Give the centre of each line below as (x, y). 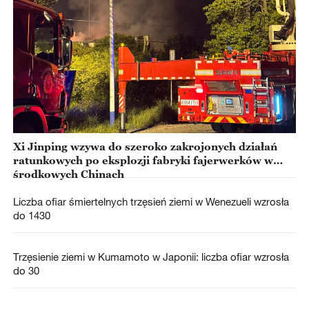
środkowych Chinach (68, 174)
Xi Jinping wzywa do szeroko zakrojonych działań (145, 146)
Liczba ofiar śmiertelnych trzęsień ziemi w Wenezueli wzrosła (151, 202)
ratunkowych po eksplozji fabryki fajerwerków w (143, 160)
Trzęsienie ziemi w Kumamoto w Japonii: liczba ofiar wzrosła (151, 257)
